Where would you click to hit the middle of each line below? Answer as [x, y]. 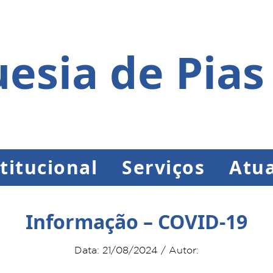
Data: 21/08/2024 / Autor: [136, 250]
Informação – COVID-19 [136, 222]
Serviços [163, 167]
